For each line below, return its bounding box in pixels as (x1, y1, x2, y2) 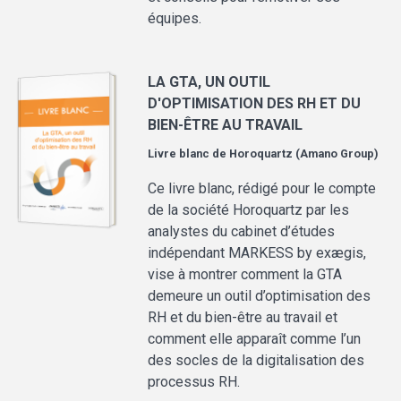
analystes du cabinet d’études (148, 223, 336, 241)
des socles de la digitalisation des (148, 352, 365, 370)
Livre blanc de (148, 147, 230, 161)
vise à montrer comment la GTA (148, 266, 343, 284)
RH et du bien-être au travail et (148, 309, 338, 327)
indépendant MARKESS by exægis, (148, 244, 367, 262)
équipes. (148, 10, 202, 28)
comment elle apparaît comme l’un (148, 330, 362, 348)
